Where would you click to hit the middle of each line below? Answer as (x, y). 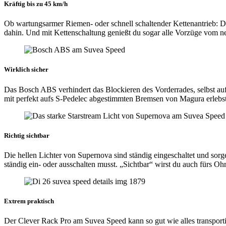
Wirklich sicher (26, 70)
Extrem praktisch (29, 201)
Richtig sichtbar (27, 135)
